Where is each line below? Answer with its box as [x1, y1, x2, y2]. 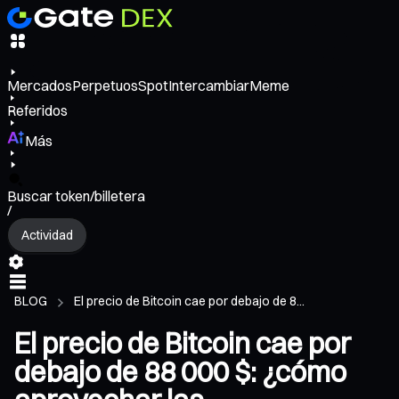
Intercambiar [168, 77, 249, 95]
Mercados [7, 77, 72, 95]
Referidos [7, 102, 68, 120]
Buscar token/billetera [7, 187, 145, 206]
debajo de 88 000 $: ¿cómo [14, 354, 346, 390]
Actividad [21, 226, 73, 243]
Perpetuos [72, 77, 138, 95]
